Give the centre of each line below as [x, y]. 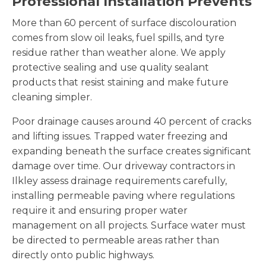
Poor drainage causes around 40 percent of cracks [132, 121]
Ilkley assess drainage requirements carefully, [119, 180]
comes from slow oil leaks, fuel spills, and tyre [118, 37]
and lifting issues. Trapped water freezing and [120, 136]
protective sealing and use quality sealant [110, 67]
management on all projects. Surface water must [129, 225]
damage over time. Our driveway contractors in [123, 166]
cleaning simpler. [52, 97]
